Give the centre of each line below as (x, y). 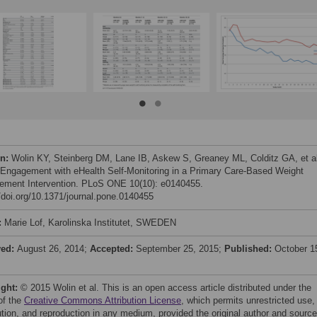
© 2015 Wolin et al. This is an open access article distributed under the (166, 288)
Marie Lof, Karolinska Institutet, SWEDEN (90, 223)
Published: (249, 249)
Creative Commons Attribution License (103, 300)
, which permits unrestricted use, (248, 300)
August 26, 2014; (53, 249)
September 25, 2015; (180, 249)
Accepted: (113, 249)
